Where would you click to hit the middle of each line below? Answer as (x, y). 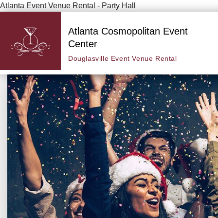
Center (83, 44)
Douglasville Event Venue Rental (123, 58)
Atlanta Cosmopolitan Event (128, 31)
